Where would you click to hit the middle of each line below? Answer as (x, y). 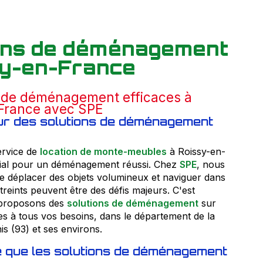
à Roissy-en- (196, 151)
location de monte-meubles (103, 151)
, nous (210, 164)
